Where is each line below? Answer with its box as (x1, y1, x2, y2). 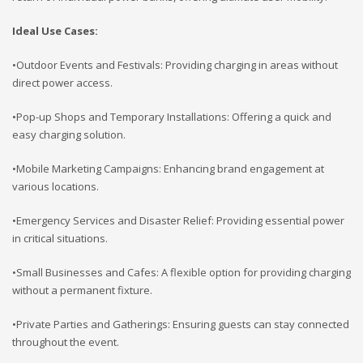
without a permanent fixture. (12, 282, 152, 297)
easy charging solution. (12, 126, 126, 142)
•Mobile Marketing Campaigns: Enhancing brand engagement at (12, 160, 324, 176)
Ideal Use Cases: (12, 23, 98, 38)
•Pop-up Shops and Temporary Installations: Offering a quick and (12, 109, 331, 124)
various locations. (12, 178, 99, 194)
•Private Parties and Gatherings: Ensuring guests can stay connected (12, 316, 349, 331)
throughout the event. (12, 334, 119, 349)
